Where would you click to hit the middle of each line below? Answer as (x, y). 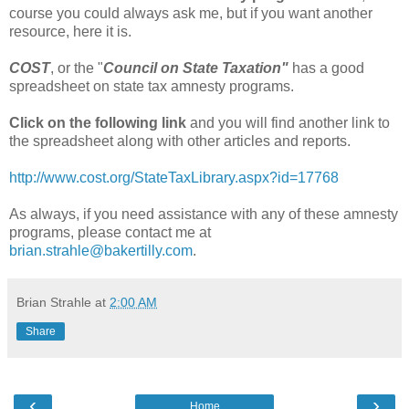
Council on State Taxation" (196, 68)
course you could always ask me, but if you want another (191, 14)
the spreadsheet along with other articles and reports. (180, 142)
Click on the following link (98, 123)
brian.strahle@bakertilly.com (101, 251)
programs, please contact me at (110, 233)
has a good (326, 68)
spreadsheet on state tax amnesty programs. (152, 87)
